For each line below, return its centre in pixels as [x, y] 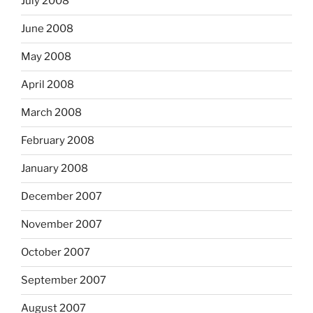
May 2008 [46, 57]
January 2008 [54, 169]
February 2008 [58, 141]
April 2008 [48, 85]
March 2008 [51, 113]
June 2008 [47, 29]
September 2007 [64, 281]
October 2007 [56, 253]
